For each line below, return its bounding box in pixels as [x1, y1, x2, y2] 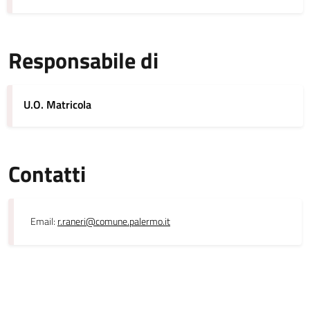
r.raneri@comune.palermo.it [57, 214, 170, 229]
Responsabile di [8, 44, 158, 77]
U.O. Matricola [24, 96, 91, 113]
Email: [30, 214, 57, 229]
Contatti [8, 157, 86, 190]
